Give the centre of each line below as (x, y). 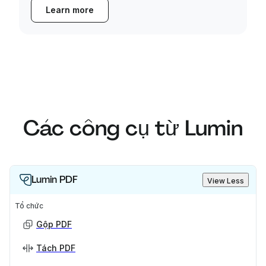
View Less (226, 181)
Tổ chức (29, 206)
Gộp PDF (54, 224)
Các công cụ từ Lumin (133, 128)
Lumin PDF (55, 180)
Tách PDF (56, 248)
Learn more (70, 10)
